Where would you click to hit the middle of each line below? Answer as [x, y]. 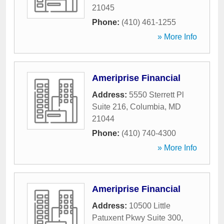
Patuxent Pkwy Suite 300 [136, 218]
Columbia [147, 107]
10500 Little [150, 206]
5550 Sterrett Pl [156, 95]
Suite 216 [109, 107]
